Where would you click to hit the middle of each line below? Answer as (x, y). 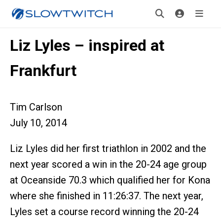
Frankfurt (43, 71)
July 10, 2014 (38, 123)
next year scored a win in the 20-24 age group (108, 164)
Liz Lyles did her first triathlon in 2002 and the (108, 148)
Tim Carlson (36, 107)
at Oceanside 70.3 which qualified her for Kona (110, 180)
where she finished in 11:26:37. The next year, (107, 196)
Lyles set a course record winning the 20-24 (104, 212)
